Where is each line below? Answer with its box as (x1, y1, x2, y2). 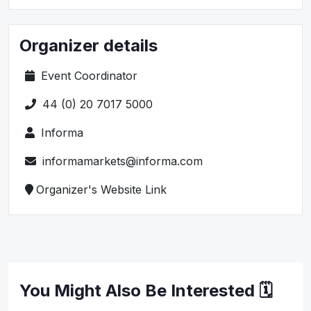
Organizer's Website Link (36, 182, 167, 196)
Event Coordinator (37, 68, 137, 83)
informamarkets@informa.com (39, 153, 203, 168)
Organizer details (19, 35, 158, 56)
